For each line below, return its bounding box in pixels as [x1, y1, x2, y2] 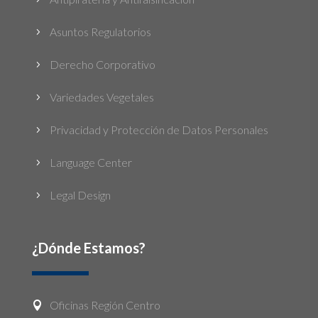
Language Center [49, 155, 132, 169]
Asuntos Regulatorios [49, 24, 151, 38]
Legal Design [49, 187, 111, 202]
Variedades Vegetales [49, 89, 154, 104]
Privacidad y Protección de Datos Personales [49, 122, 268, 136]
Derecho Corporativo [49, 57, 155, 71]
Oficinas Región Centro [49, 297, 160, 312]
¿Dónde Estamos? [31, 238, 146, 256]
